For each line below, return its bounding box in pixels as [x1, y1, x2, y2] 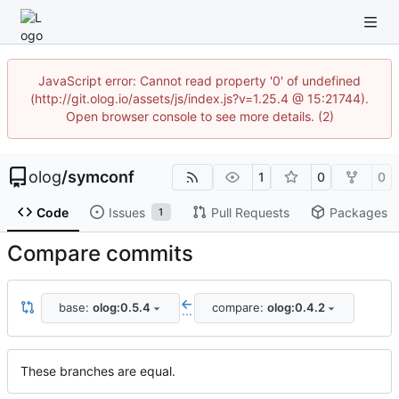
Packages [329, 204, 387, 220]
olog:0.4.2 [266, 300, 325, 315]
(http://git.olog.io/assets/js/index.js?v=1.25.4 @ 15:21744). [30, 91, 369, 106]
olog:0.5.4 [92, 300, 151, 315]
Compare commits [7, 240, 193, 266]
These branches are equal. [20, 362, 175, 379]
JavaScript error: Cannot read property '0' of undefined [38, 73, 361, 88]
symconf [68, 167, 134, 186]
